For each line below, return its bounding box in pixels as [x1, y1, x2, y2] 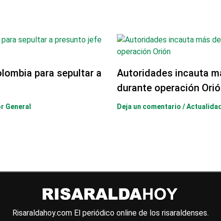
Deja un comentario [116, 103, 181, 111]
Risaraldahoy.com [12, 208, 74, 218]
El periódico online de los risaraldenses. [74, 208, 209, 218]
